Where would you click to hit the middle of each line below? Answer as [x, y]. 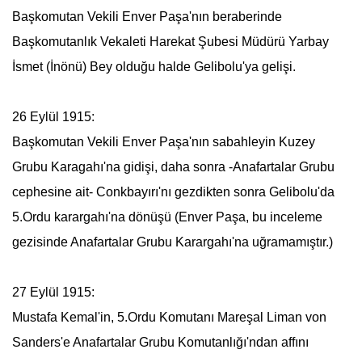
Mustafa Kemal [55, 317]
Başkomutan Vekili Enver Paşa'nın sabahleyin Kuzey [163, 142]
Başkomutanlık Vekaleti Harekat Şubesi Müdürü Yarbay [170, 42]
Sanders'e [42, 342]
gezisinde [41, 242]
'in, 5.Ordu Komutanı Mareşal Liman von [212, 317]
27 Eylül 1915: [53, 292]
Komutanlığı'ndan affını [241, 342]
